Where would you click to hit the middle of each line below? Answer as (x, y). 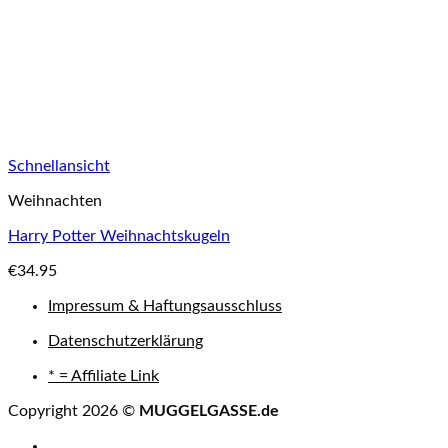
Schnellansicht (59, 166)
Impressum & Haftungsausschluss (165, 306)
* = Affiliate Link (103, 376)
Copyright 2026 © (73, 411)
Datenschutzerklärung (125, 341)
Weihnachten (55, 201)
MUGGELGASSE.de (209, 411)
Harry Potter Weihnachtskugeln (119, 236)
